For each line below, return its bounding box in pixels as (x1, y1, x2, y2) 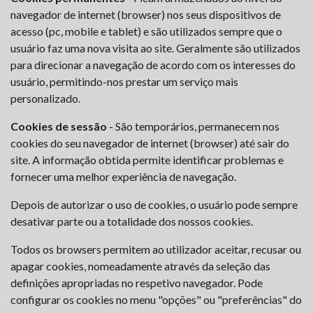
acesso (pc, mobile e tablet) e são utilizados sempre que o (10, 24, 282, 38)
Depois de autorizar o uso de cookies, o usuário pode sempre (10, 198, 298, 211)
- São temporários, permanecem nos (107, 119, 279, 133)
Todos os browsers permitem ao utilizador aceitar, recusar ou (10, 242, 301, 256)
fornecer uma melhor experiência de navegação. (10, 170, 236, 183)
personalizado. (10, 92, 80, 105)
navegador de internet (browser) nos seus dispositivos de (10, 8, 281, 21)
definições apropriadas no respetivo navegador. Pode (10, 276, 263, 289)
